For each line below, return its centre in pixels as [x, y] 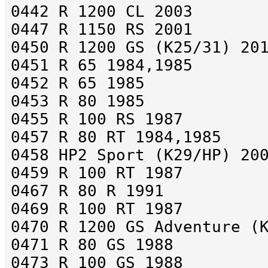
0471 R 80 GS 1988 [92, 245]
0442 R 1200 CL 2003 [102, 12]
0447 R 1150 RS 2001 [102, 30]
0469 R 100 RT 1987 [97, 209]
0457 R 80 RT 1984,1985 [116, 137]
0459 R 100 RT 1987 [97, 173]
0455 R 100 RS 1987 [97, 119]
